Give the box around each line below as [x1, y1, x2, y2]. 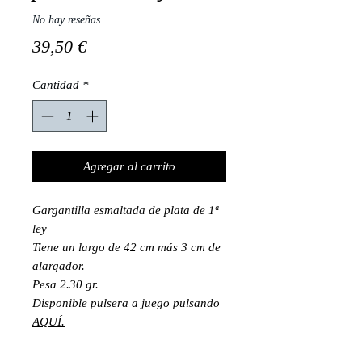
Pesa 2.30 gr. [32, 277, 99, 291]
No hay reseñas [32, 13, 100, 26]
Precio [86, 36, 133, 56]
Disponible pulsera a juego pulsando [32, 296, 220, 309]
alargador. [32, 259, 85, 272]
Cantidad [32, 78, 79, 91]
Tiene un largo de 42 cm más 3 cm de [32, 240, 221, 254]
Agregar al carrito [83, 159, 175, 173]
